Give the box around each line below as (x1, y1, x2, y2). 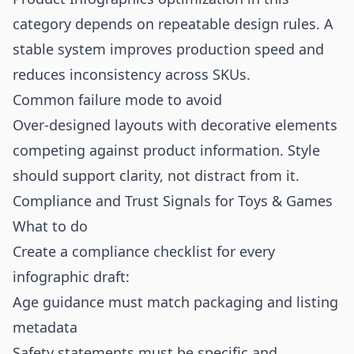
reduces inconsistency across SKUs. (13, 65, 250, 84)
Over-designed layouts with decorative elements (13, 115, 337, 134)
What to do (13, 217, 88, 235)
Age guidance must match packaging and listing (13, 292, 338, 311)
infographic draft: (13, 267, 130, 286)
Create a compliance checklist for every (13, 242, 275, 261)
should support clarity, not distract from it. (13, 166, 299, 185)
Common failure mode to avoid (13, 90, 222, 109)
